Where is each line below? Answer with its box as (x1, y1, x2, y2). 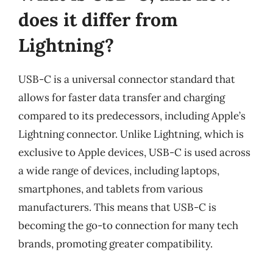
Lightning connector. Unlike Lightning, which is (18, 127, 244, 141)
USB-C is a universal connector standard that (18, 72, 235, 86)
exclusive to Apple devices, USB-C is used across (18, 145, 250, 159)
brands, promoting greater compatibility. (18, 236, 213, 250)
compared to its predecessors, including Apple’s (18, 108, 246, 122)
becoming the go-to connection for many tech (18, 218, 238, 232)
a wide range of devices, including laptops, (18, 163, 219, 177)
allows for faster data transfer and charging (18, 90, 225, 104)
